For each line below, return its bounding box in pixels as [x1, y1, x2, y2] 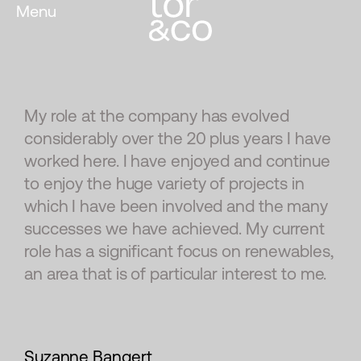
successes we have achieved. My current [24, 219, 326, 238]
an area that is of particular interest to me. [24, 264, 327, 283]
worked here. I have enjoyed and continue [24, 151, 330, 170]
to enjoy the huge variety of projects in [24, 174, 305, 193]
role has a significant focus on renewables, [24, 242, 334, 260]
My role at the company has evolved [24, 106, 289, 125]
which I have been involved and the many [24, 197, 328, 215]
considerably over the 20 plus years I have [24, 129, 331, 147]
